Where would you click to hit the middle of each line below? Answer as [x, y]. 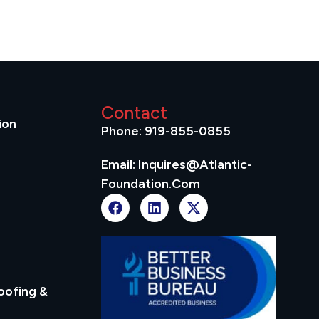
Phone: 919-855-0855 [166, 131]
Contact [135, 113]
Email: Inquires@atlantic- [177, 165]
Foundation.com [151, 184]
